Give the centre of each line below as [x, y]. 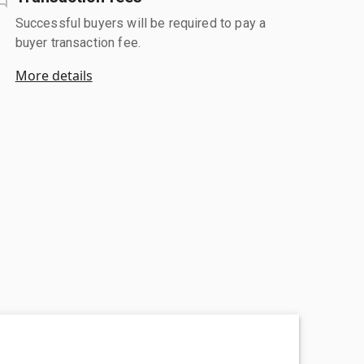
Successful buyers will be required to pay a [141, 23]
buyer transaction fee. [78, 42]
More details [54, 75]
